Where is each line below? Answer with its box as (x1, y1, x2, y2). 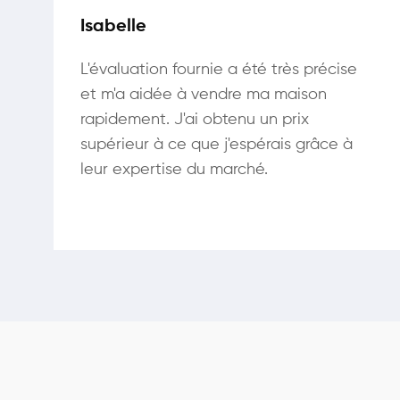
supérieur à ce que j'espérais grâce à (80, 137, 353, 153)
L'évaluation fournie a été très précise (80, 62, 357, 78)
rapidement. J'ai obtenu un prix (80, 112, 309, 128)
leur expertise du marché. (80, 162, 268, 178)
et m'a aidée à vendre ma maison (80, 87, 327, 103)
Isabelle (80, 18, 146, 36)
